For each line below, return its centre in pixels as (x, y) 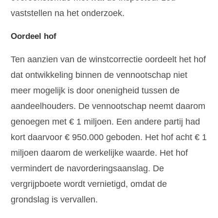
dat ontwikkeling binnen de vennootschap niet (99, 75)
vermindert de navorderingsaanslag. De (88, 169)
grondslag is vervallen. (54, 200)
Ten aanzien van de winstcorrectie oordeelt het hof (109, 60)
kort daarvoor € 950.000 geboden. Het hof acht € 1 (109, 137)
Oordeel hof (34, 36)
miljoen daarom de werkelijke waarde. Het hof (100, 153)
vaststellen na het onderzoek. (68, 13)
